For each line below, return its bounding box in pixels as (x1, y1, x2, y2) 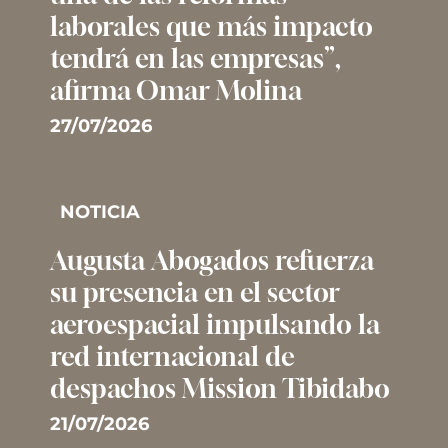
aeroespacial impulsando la (50, 308, 380, 340)
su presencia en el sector (50, 276, 340, 308)
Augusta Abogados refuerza (50, 244, 374, 276)
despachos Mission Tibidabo (50, 372, 390, 404)
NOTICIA (60, 200, 140, 223)
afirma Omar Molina (50, 74, 302, 106)
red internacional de (50, 340, 295, 372)
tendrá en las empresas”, (50, 42, 341, 74)
